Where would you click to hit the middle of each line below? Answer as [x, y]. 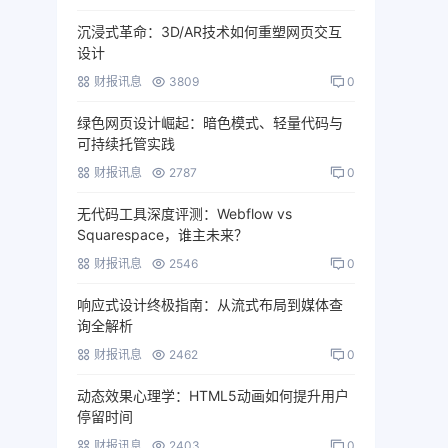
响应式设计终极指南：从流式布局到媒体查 [210, 304]
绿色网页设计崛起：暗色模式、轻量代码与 [210, 122]
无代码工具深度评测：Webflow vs [184, 213]
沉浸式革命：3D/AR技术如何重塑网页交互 [209, 31]
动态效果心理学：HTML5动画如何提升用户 [213, 395]
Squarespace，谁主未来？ [162, 234]
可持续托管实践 [126, 143]
